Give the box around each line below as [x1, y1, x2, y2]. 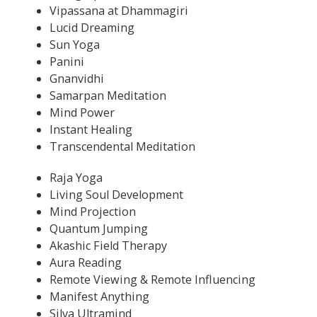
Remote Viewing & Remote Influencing [50, 271, 255, 287]
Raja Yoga [50, 169, 103, 185]
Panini [50, 53, 84, 69]
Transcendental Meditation [50, 138, 195, 154]
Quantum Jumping [50, 220, 148, 236]
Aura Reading [50, 254, 122, 270]
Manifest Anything [50, 288, 149, 304]
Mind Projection [50, 203, 136, 219]
